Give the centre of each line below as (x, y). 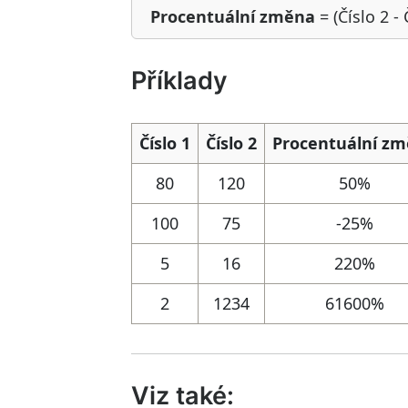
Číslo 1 (165, 143)
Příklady (179, 81)
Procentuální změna (233, 16)
